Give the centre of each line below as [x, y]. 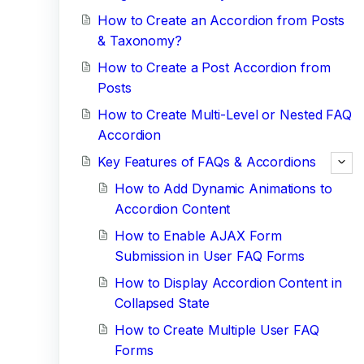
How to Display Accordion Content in [228, 283]
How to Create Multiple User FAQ [217, 330]
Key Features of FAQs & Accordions [207, 162]
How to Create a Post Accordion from [214, 67]
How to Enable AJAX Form [198, 236]
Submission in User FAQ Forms [210, 256]
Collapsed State [162, 303]
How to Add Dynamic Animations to [223, 188]
